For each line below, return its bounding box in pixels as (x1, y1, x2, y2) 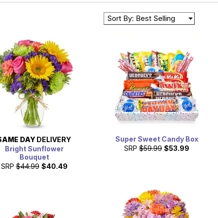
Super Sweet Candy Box (115, 134, 199, 143)
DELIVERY (35, 135, 71, 144)
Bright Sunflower (4, 144, 64, 153)
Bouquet (19, 152, 49, 161)
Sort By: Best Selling (107, 14, 175, 23)
